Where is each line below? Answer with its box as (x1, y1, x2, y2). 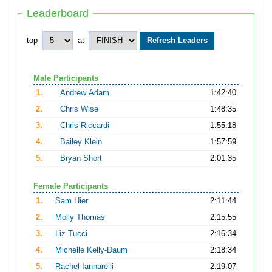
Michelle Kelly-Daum (55, 245, 128, 254)
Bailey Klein (60, 137, 103, 146)
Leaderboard (27, 7, 89, 20)
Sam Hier (55, 196, 89, 205)
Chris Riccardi (60, 121, 110, 130)
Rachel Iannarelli (55, 262, 114, 271)
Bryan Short (60, 154, 103, 163)
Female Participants (33, 182, 108, 191)
